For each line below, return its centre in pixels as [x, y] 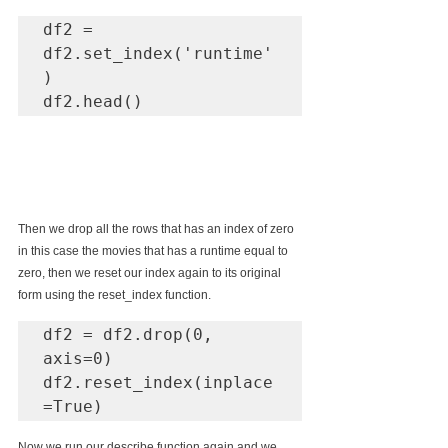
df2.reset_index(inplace [158, 382]
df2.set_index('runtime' [158, 54]
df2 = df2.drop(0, [128, 334]
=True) [73, 406]
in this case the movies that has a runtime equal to [154, 250]
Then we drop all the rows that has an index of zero [157, 228]
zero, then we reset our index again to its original [151, 272]
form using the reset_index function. [114, 294]
